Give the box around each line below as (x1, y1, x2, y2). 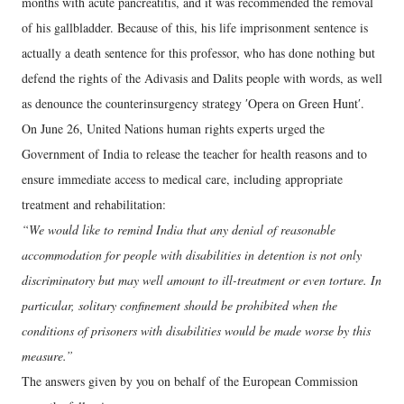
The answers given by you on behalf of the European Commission (22, 372, 358, 390)
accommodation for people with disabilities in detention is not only (22, 245, 362, 263)
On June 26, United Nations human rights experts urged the (22, 119, 325, 137)
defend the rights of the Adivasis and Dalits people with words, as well (22, 69, 382, 87)
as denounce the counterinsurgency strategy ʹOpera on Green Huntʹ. (22, 94, 364, 112)
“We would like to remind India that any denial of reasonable (22, 220, 335, 238)
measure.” (22, 346, 73, 364)
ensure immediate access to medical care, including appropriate (22, 170, 343, 188)
